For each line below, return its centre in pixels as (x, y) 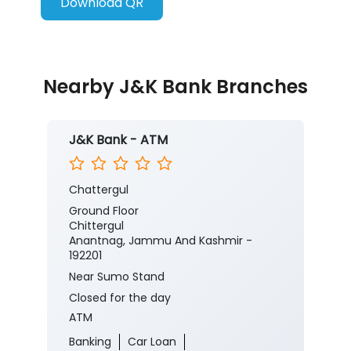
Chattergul (99, 190)
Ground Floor (104, 211)
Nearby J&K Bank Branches (175, 87)
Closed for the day (120, 298)
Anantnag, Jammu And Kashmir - (161, 241)
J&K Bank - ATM (118, 140)
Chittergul (96, 226)
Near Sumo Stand (117, 277)
